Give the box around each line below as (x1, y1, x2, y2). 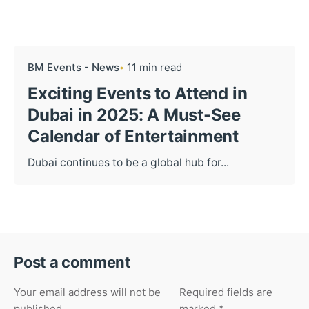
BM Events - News (28, 60, 119, 74)
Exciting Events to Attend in (28, 83, 248, 103)
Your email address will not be (14, 285, 161, 299)
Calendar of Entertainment (28, 126, 239, 146)
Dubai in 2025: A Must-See (28, 104, 241, 125)
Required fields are (179, 285, 272, 299)
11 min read (127, 60, 182, 74)
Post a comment (14, 252, 131, 271)
